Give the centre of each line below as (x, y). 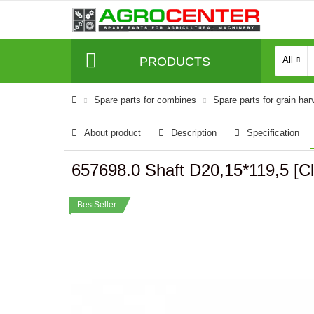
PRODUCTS (175, 61)
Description (194, 133)
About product (112, 133)
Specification (273, 133)
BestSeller (97, 205)
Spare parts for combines (145, 100)
